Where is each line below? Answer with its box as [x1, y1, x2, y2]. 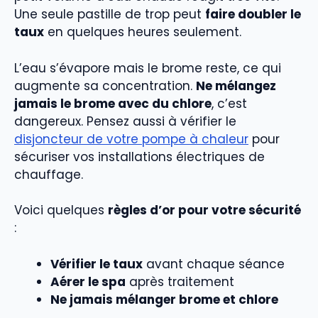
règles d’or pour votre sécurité [108, 202, 301, 219]
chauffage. [14, 165, 83, 183]
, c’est [212, 94, 247, 112]
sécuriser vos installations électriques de [14, 148, 265, 165]
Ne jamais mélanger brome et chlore [50, 290, 278, 308]
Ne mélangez [196, 77, 276, 94]
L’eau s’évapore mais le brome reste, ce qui [14, 59, 281, 77]
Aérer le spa [50, 273, 126, 290]
